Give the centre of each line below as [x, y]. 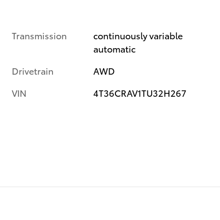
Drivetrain [33, 70]
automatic [115, 48]
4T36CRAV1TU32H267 [140, 92]
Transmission [39, 35]
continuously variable [138, 35]
